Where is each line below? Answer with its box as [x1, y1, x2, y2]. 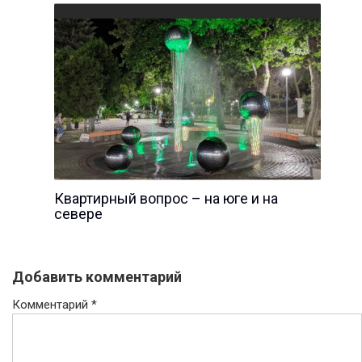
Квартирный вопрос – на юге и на [53, 189, 278, 207]
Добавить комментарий [12, 267, 182, 285]
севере [53, 204, 103, 222]
